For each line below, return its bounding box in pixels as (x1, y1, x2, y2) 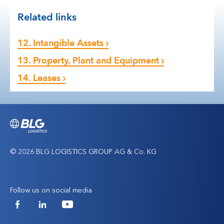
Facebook (17, 204, 61, 217)
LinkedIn (42, 204, 81, 217)
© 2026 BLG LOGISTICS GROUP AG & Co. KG (10, 147, 156, 156)
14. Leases (17, 72, 60, 83)
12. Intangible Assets (17, 37, 103, 48)
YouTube (67, 204, 107, 217)
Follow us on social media (10, 185, 92, 194)
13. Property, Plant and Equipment (17, 55, 159, 65)
